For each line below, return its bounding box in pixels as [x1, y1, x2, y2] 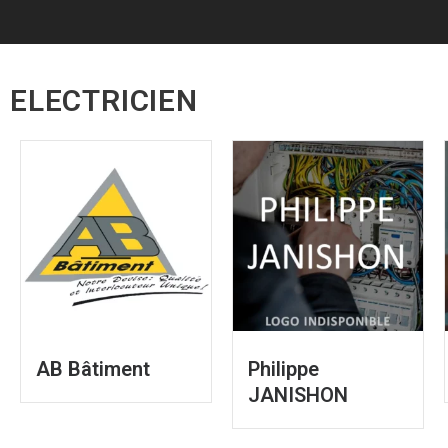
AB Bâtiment [36, 356, 150, 381]
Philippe [247, 356, 319, 381]
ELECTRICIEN [10, 82, 198, 118]
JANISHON [247, 382, 348, 407]
